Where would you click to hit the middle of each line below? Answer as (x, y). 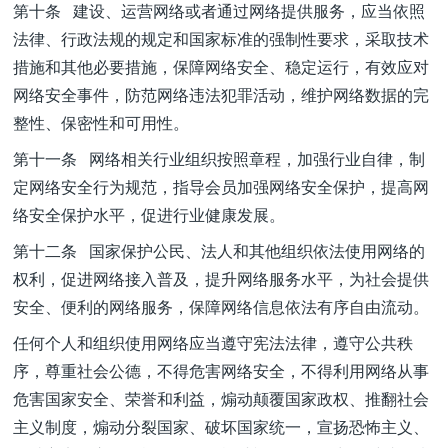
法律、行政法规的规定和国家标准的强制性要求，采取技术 (221, 38)
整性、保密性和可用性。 (101, 122)
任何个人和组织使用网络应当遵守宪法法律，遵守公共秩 (213, 342)
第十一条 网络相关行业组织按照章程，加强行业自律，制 (219, 158)
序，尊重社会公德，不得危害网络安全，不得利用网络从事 (221, 370)
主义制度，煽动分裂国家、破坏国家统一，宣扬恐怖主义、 (221, 426)
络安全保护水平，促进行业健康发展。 (149, 214)
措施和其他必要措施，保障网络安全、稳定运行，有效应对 (221, 66)
